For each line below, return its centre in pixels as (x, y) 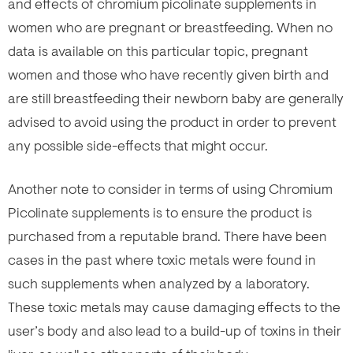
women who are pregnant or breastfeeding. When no (170, 27)
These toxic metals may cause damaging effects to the (174, 307)
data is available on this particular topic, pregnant (158, 51)
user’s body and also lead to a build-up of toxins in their (175, 331)
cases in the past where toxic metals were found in (162, 260)
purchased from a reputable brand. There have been (167, 236)
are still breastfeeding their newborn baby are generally (176, 98)
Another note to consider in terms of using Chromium (170, 189)
